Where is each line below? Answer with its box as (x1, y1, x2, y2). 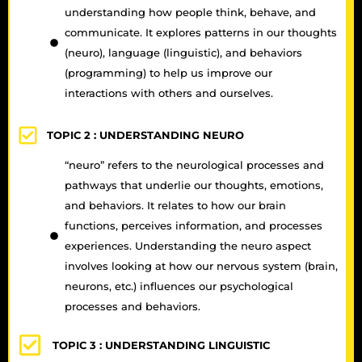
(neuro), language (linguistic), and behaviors (64, 46, 302, 60)
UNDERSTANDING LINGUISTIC (101, 339, 270, 352)
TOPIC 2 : (47, 128, 97, 142)
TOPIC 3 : (52, 339, 102, 352)
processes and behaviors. (64, 300, 200, 314)
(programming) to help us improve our (64, 66, 272, 80)
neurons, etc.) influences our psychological (64, 280, 293, 293)
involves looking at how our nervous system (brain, (64, 259, 338, 273)
